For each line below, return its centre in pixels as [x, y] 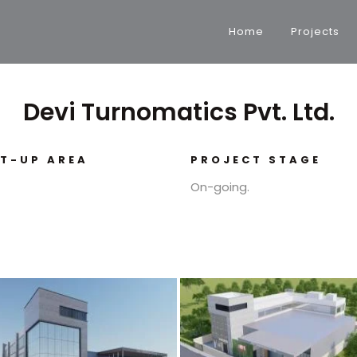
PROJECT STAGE [256, 160]
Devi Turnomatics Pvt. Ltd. [178, 112]
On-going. [220, 187]
